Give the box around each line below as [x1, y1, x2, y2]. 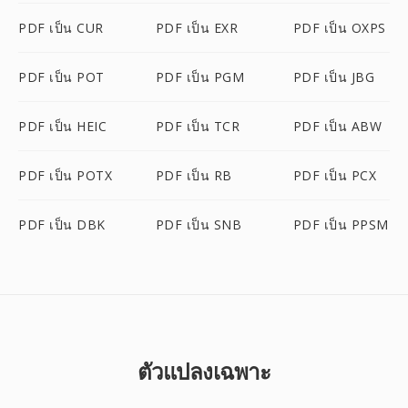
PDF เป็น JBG [292, 68, 375, 86]
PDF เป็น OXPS [292, 19, 386, 36]
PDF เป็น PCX [292, 167, 377, 184]
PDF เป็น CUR [18, 19, 104, 36]
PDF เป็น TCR [155, 117, 240, 135]
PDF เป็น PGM [155, 68, 245, 86]
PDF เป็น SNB [155, 216, 242, 233]
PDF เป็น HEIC [18, 117, 107, 135]
